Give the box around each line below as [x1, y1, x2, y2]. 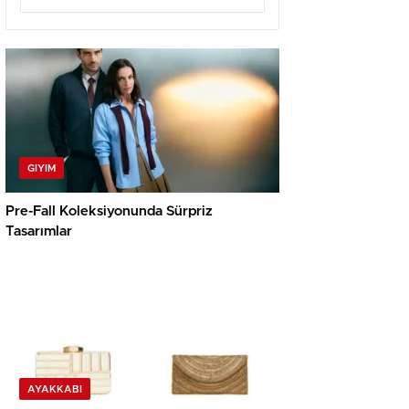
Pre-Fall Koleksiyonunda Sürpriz [5, 204, 213, 219]
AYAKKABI [27, 384, 82, 395]
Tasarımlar [5, 225, 72, 239]
